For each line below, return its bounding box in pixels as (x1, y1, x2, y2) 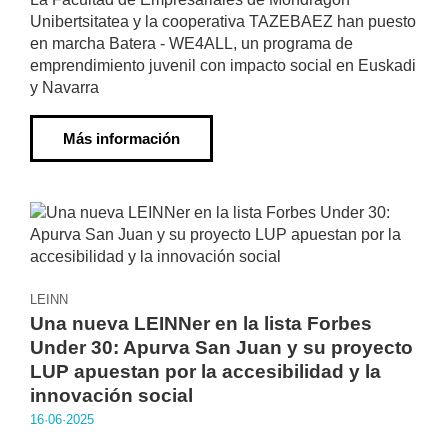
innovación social (30, 385, 193, 406)
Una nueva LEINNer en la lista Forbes (30, 313, 372, 334)
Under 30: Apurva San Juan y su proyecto (30, 337, 413, 358)
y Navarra (30, 79, 99, 96)
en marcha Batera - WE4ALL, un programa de (30, 35, 353, 52)
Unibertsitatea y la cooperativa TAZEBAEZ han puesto (30, 13, 416, 30)
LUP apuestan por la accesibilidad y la (30, 361, 381, 382)
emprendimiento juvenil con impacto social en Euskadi (30, 57, 416, 74)
